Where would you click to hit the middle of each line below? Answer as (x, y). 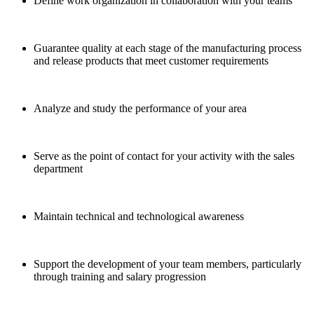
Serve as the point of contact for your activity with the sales (164, 156)
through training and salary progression (120, 276)
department (58, 168)
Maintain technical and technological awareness (139, 216)
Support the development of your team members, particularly (168, 264)
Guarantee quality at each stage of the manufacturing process (168, 48)
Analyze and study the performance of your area (140, 108)
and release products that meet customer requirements (151, 60)
